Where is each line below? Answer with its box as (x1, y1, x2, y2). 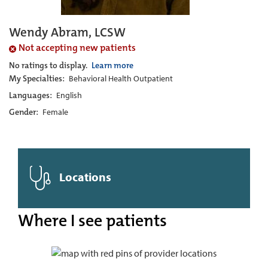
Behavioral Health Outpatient (69, 73, 173, 84)
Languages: (9, 90, 54, 101)
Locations (57, 169, 111, 185)
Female (42, 106, 68, 118)
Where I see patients (18, 210, 167, 232)
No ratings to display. (9, 60, 89, 71)
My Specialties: (9, 73, 66, 84)
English (56, 90, 82, 101)
